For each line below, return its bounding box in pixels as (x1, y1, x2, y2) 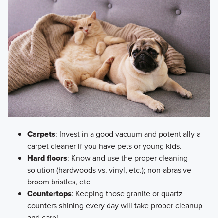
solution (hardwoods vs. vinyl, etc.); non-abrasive (27, 164, 191, 175)
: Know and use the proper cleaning (67, 152, 188, 163)
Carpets (27, 128, 55, 140)
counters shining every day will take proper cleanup (27, 200, 202, 211)
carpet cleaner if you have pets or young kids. (27, 140, 182, 151)
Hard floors (27, 152, 67, 163)
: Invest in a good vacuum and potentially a (55, 128, 200, 139)
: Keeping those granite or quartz (71, 187, 182, 199)
